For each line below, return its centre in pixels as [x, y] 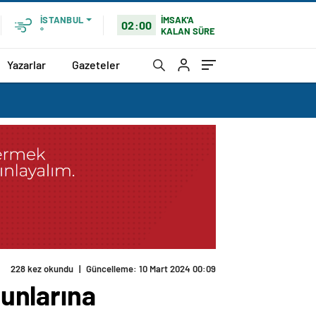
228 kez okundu [42, 269]
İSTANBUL [62, 20]
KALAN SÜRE [188, 31]
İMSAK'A [178, 19]
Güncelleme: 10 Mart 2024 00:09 [151, 269]
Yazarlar [26, 64]
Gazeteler [96, 64]
